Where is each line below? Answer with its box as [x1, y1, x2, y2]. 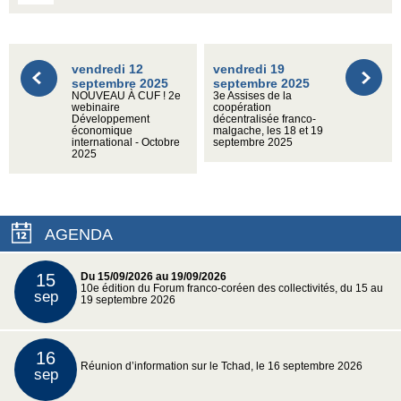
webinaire [72, 102, 120, 114]
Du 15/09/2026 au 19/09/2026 [81, 271, 226, 283]
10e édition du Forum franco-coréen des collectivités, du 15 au [81, 283, 383, 294]
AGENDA [45, 226, 113, 244]
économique [72, 125, 132, 137]
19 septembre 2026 [81, 294, 175, 306]
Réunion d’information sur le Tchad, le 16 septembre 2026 [81, 361, 363, 372]
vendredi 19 [213, 62, 286, 77]
